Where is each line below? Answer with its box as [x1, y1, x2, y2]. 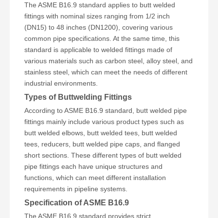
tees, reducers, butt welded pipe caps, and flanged [24, 140, 180, 148]
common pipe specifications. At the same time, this [24, 35, 180, 42]
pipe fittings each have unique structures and [24, 163, 163, 170]
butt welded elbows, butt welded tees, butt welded [24, 129, 177, 137]
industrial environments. [24, 79, 98, 87]
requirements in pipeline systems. [24, 185, 127, 193]
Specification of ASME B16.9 [24, 198, 129, 207]
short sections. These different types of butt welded [24, 151, 182, 159]
